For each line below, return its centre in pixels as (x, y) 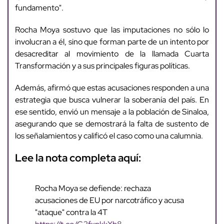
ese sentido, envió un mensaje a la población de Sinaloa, (112, 111)
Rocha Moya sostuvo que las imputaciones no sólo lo (112, 29)
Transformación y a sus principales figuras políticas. (102, 65)
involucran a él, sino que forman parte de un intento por (112, 41)
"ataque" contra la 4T (71, 212)
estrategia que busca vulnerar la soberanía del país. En (112, 99)
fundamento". (39, 7)
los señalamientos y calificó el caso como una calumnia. (109, 135)
